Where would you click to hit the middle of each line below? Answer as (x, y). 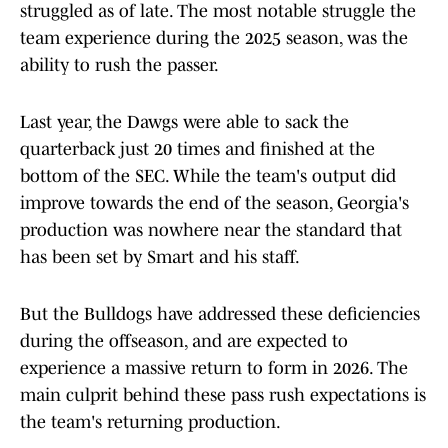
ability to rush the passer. (119, 65)
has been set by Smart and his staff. (160, 257)
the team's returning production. (150, 422)
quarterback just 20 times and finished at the (197, 149)
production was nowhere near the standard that (211, 230)
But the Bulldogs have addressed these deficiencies (220, 314)
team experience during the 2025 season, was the (214, 38)
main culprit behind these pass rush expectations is (223, 395)
